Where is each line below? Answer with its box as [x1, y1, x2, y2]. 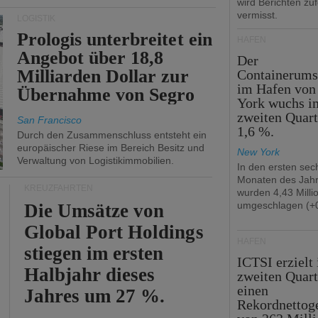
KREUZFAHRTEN [24, 183, 93, 193]
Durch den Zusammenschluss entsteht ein [17, 129, 207, 141]
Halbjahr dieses [24, 264, 155, 285]
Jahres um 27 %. [24, 285, 165, 307]
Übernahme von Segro [17, 84, 195, 105]
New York [237, 146, 280, 158]
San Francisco [17, 114, 82, 126]
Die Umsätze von [24, 200, 165, 221]
